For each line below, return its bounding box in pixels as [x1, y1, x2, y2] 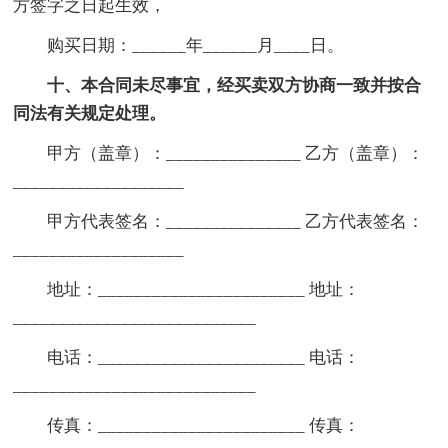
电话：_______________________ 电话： [47, 347, 361, 367]
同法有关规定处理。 [13, 103, 167, 123]
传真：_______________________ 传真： [47, 415, 361, 435]
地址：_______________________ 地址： [47, 279, 361, 299]
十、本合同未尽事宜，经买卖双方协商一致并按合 [47, 75, 422, 95]
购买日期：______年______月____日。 [47, 35, 345, 55]
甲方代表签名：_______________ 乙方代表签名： [47, 211, 425, 231]
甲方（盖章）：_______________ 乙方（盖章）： [47, 143, 425, 163]
